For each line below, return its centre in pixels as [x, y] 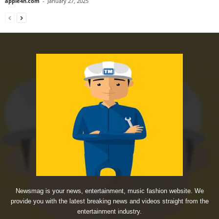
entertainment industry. [109, 211]
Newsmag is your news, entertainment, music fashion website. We [109, 191]
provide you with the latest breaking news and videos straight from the [109, 201]
